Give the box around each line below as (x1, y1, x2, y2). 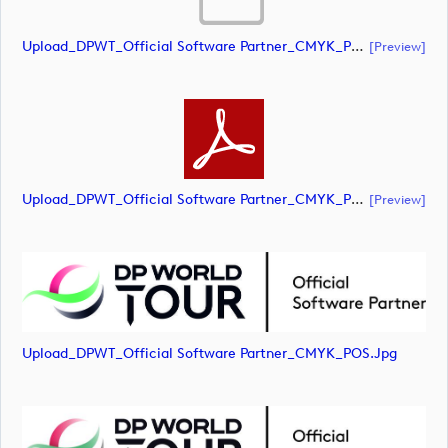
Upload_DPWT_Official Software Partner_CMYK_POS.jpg (22, 344, 397, 362)
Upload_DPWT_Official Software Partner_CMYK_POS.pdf (351, 191, 364, 209)
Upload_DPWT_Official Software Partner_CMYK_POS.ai (351, 37, 364, 55)
